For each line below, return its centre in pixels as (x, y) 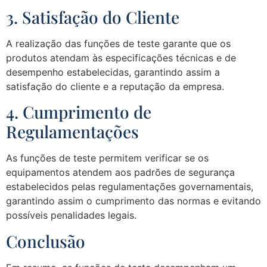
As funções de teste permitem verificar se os (107, 158)
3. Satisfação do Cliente (93, 17)
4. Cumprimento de (79, 112)
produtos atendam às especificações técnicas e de (121, 58)
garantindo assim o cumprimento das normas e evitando (133, 201)
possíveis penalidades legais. (71, 215)
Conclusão (46, 241)
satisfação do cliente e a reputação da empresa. (115, 86)
